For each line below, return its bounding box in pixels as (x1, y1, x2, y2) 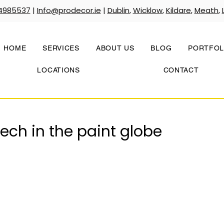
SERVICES (42, 44, 79, 52)
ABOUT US (95, 44, 134, 52)
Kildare (165, 5, 191, 15)
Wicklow (132, 5, 162, 15)
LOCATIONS (37, 66, 80, 74)
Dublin (107, 5, 129, 15)
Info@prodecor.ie (36, 5, 101, 15)
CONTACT (163, 66, 199, 74)
